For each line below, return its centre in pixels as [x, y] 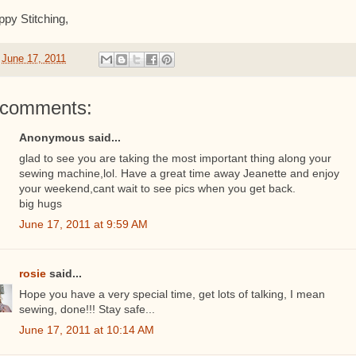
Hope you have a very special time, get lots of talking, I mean [172, 294]
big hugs [41, 204]
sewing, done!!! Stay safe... [87, 310]
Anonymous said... [70, 138]
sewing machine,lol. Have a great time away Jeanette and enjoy [179, 174]
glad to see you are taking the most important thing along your [175, 159]
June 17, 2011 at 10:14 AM [87, 330]
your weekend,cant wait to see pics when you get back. [157, 189]
